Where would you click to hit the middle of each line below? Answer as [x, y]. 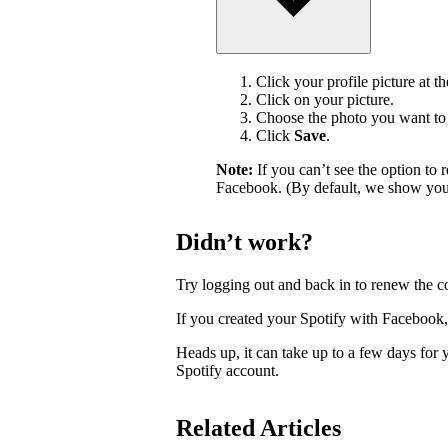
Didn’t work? [244, 241]
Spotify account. [227, 370]
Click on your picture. [325, 99]
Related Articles [258, 428]
